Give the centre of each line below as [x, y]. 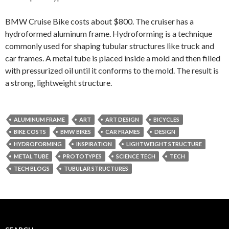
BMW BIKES [76, 132]
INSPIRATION [94, 144]
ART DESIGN [122, 119]
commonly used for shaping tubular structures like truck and [110, 46]
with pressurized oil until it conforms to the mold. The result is [112, 70]
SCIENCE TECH [136, 156]
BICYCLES [166, 119]
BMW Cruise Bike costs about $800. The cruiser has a [99, 21]
